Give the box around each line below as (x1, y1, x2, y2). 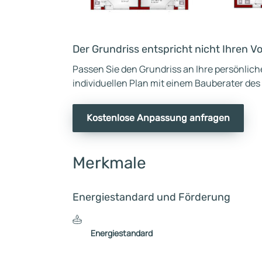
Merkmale (73, 153, 146, 173)
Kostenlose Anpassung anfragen (87, 112, 230, 123)
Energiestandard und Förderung (73, 190, 230, 204)
